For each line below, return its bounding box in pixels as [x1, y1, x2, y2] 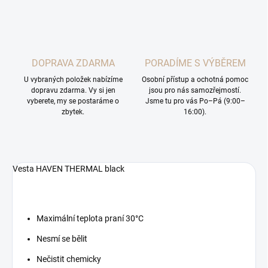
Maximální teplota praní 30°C [36, 214, 144, 224]
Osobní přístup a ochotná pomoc [142, 75, 248, 84]
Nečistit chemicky [36, 254, 101, 264]
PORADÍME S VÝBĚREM [144, 57, 246, 69]
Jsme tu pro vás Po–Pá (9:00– [145, 97, 245, 106]
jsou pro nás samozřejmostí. [149, 86, 241, 95]
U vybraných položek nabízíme [23, 75, 123, 84]
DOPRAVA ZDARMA [31, 57, 115, 69]
